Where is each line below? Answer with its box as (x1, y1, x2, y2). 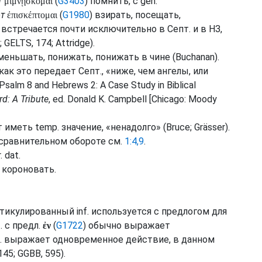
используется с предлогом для (89, 206, 227, 217)
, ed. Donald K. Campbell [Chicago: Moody (49, 94, 217, 105)
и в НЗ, (191, 23, 222, 35)
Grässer (194, 122, 225, 133)
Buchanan (175, 51, 215, 63)
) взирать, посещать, (89, 9, 181, 20)
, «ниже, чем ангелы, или (102, 65, 208, 77)
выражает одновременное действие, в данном (2, 234, 215, 245)
